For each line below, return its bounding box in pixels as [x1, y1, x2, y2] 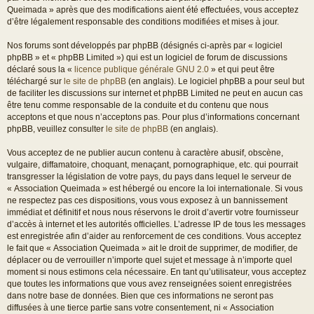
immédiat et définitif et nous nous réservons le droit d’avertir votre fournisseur [7, 207, 299, 217]
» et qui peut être [209, 64, 275, 74]
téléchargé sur [7, 76, 64, 86]
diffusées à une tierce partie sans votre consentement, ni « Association [7, 302, 274, 313]
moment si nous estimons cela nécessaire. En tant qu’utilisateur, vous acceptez [7, 266, 306, 277]
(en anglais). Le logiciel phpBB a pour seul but [126, 76, 304, 86]
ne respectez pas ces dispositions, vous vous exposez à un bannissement [7, 195, 287, 205]
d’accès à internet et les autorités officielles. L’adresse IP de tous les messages [7, 219, 306, 229]
